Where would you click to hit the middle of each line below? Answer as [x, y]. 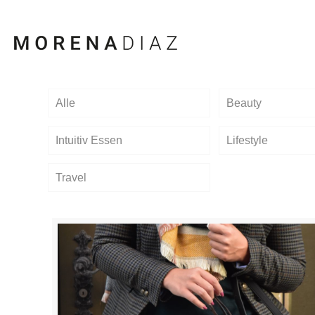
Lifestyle [247, 141]
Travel [71, 178]
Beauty [244, 103]
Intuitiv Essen [89, 141]
